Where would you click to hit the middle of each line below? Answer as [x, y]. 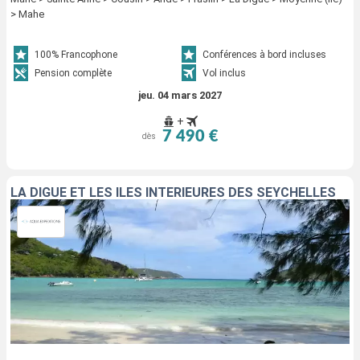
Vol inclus [224, 73]
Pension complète [74, 73]
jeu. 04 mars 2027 [180, 95]
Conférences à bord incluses [264, 54]
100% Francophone [76, 54]
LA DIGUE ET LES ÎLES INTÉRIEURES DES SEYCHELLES [173, 192]
